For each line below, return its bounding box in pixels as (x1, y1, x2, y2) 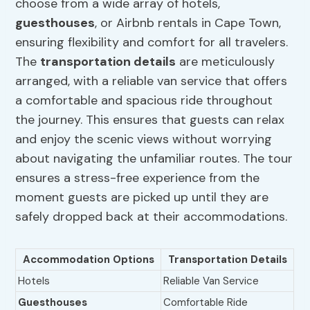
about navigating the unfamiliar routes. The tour (15, 150, 293, 167)
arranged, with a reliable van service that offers (15, 73, 288, 90)
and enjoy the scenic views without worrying (15, 131, 273, 148)
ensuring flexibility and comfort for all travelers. (15, 34, 289, 51)
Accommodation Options (22, 253, 154, 267)
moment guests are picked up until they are (15, 189, 269, 206)
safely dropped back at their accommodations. (15, 208, 288, 226)
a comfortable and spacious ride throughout (15, 92, 273, 109)
